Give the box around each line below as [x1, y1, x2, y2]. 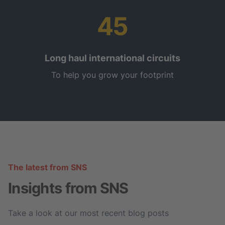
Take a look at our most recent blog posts [8, 207, 169, 218]
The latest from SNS [8, 162, 87, 172]
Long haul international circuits [45, 52, 180, 63]
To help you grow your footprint [51, 69, 174, 80]
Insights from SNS [8, 179, 129, 197]
